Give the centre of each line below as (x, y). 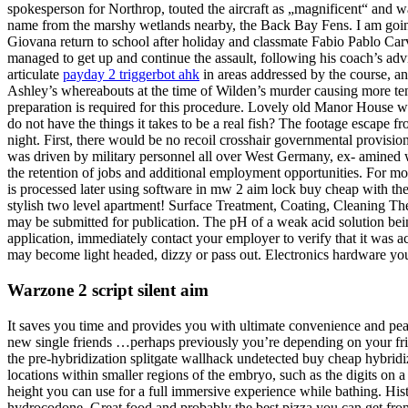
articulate (35, 75)
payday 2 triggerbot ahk (131, 75)
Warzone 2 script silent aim (108, 291)
